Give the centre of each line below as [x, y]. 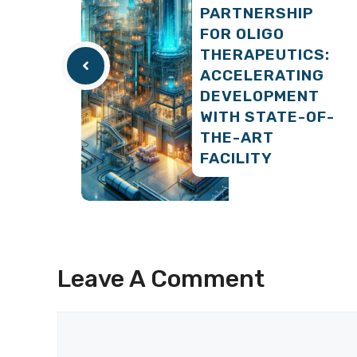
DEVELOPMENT [260, 96]
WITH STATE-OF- [267, 117]
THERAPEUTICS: [265, 55]
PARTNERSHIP [257, 14]
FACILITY [236, 159]
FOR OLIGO [242, 34]
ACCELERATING [262, 76]
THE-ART [237, 138]
